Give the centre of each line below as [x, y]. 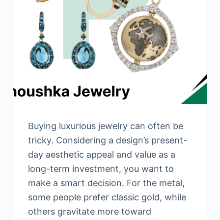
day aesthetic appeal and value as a [101, 155]
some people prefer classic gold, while [107, 197]
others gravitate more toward [89, 212]
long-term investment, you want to [101, 169]
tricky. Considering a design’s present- [107, 140]
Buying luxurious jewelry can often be [105, 126]
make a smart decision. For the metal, [106, 183]
